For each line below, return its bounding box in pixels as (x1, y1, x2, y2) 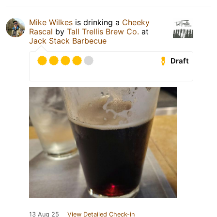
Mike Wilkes (29, 17, 73, 28)
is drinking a (73, 17, 122, 28)
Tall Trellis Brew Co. (67, 27, 139, 37)
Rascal (29, 27, 53, 37)
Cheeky (122, 17, 150, 28)
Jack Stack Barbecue (29, 36, 107, 46)
